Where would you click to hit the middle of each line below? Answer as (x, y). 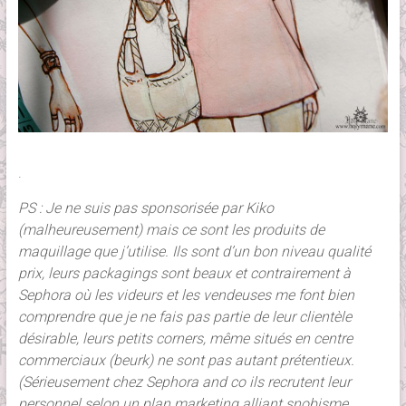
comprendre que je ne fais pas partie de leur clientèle (184, 317)
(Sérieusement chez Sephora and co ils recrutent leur (184, 382)
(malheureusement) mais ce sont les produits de (171, 230)
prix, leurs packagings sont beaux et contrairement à (184, 274)
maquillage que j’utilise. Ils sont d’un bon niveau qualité (194, 252)
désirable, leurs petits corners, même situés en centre (185, 339)
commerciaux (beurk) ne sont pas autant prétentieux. (186, 361)
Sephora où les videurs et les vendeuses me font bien (186, 295)
